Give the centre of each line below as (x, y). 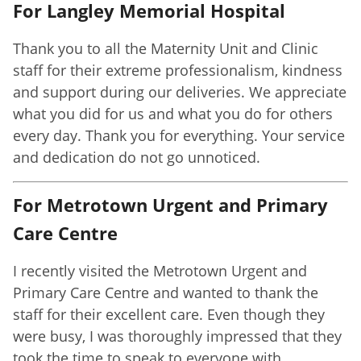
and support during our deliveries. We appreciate (180, 91)
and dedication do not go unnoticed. (137, 157)
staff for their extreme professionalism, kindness (178, 70)
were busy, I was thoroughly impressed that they (177, 336)
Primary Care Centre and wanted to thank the (166, 292)
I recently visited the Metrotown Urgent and (160, 270)
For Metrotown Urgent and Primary (170, 204)
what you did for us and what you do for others (173, 113)
